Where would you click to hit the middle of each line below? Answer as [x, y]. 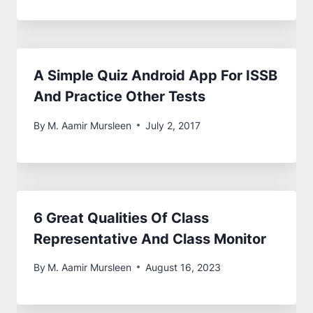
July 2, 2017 [173, 125]
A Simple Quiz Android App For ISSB [155, 76]
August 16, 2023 [183, 267]
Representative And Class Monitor [150, 239]
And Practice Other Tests [119, 97]
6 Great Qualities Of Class [121, 218]
